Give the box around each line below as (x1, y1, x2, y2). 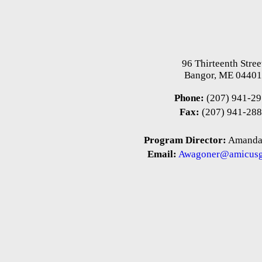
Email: (147, 149, 177, 160)
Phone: (174, 92, 205, 104)
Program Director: (144, 135, 227, 146)
